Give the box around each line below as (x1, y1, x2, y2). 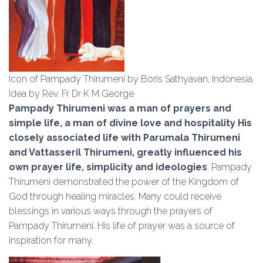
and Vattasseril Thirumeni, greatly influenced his (9, 147, 242, 158)
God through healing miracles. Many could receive (9, 191, 221, 202)
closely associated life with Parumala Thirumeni (9, 132, 240, 143)
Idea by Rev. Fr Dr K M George (9, 88, 134, 99)
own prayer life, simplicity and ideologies (9, 161, 207, 173)
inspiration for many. (9, 235, 93, 246)
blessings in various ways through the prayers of (9, 205, 213, 217)
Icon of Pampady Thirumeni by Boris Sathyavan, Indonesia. (9, 73, 254, 85)
